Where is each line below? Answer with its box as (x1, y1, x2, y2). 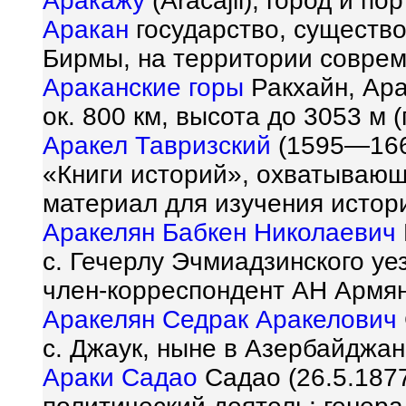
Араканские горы (43, 73, 244, 102)
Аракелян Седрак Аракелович (43, 305, 397, 334)
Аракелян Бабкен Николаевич (43, 218, 396, 247)
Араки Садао (43, 363, 198, 392)
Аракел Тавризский (43, 131, 271, 160)
